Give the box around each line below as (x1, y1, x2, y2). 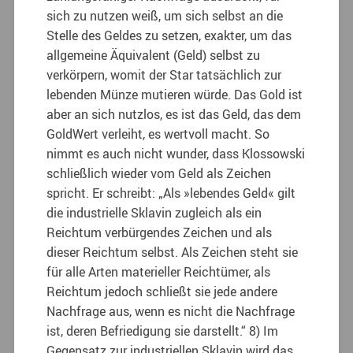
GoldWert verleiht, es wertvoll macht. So (46, 124, 270, 143)
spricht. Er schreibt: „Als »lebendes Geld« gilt (46, 184, 296, 202)
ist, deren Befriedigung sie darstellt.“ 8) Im (46, 321, 279, 340)
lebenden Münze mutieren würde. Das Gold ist (46, 85, 303, 103)
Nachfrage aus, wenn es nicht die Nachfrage (46, 302, 295, 320)
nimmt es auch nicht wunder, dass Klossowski (46, 144, 306, 162)
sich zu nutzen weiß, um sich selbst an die (46, 6, 284, 24)
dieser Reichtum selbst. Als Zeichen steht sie (46, 243, 299, 261)
